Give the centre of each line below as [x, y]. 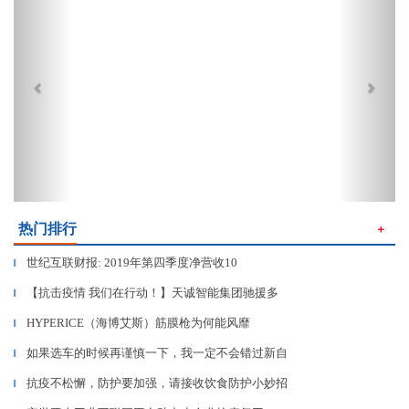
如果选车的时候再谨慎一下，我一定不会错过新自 [157, 353]
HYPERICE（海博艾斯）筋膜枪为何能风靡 [138, 323]
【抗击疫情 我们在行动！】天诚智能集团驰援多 [152, 293]
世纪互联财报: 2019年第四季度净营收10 [132, 262]
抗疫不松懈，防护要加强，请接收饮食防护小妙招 [157, 383]
